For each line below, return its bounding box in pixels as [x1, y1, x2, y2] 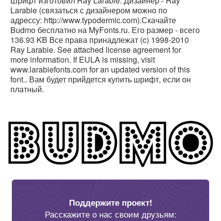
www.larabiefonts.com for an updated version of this [10, 64, 190, 75]
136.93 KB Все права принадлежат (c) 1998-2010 [10, 34, 189, 45]
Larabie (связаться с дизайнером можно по [10, 4, 167, 16]
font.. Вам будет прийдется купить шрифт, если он [10, 74, 191, 85]
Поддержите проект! [69, 196, 152, 209]
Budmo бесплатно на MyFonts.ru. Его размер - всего [10, 24, 200, 36]
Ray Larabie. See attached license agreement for [10, 44, 181, 55]
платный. [10, 83, 44, 95]
